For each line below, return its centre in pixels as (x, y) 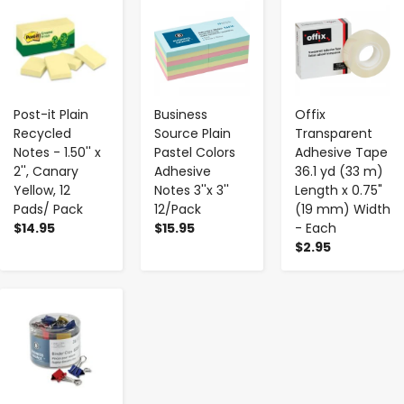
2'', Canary (46, 171)
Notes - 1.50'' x (57, 152)
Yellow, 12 (42, 190)
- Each (316, 228)
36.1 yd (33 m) (339, 171)
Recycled (42, 133)
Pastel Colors (195, 152)
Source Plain (193, 133)
